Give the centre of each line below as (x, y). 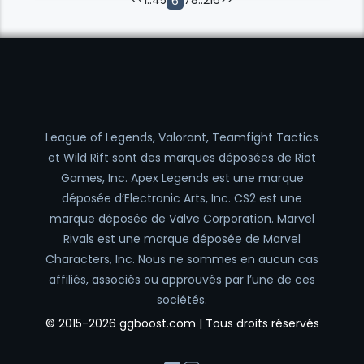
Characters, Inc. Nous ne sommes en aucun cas (182, 259)
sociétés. (182, 299)
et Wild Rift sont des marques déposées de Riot (182, 157)
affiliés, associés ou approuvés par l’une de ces (182, 279)
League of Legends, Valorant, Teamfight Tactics (182, 137)
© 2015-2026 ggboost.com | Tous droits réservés (182, 324)
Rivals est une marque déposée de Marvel (182, 238)
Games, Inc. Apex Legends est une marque (182, 178)
